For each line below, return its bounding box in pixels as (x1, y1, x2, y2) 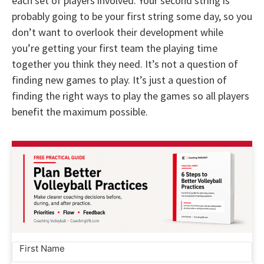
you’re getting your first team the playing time (12, 41, 217, 55)
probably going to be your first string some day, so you (12, 9, 252, 23)
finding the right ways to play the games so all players (12, 88, 249, 103)
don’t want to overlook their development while (12, 25, 223, 39)
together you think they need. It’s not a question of (12, 57, 238, 71)
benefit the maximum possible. (12, 104, 148, 118)
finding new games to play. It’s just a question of (12, 72, 227, 87)
